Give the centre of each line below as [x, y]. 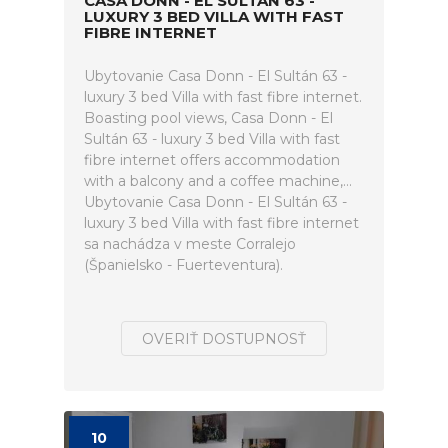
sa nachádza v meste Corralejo [190, 244]
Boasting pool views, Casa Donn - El [208, 118]
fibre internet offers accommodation [212, 160]
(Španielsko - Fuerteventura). [183, 265]
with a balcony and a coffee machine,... [218, 181]
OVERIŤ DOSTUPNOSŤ [224, 339]
